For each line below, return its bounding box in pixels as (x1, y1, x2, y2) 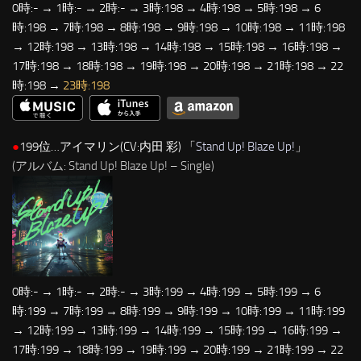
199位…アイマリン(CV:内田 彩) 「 (19, 139, 196, 154)
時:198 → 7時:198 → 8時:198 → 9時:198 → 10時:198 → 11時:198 (12, 19, 345, 35)
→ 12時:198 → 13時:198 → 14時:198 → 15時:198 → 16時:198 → (12, 39, 342, 54)
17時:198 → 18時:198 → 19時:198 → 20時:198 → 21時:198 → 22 (12, 58, 343, 73)
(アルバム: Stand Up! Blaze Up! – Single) (12, 158, 214, 173)
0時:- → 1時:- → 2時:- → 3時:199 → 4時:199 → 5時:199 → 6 (12, 284, 321, 299)
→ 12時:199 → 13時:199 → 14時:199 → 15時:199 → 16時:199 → (12, 322, 342, 338)
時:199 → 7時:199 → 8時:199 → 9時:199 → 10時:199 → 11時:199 (12, 303, 345, 318)
